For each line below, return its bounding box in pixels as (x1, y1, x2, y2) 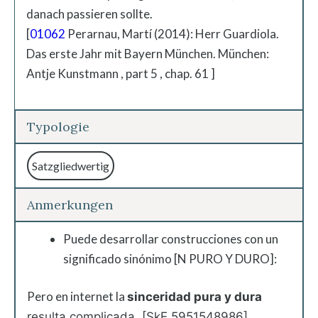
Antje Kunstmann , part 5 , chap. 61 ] (26, 66, 215, 81)
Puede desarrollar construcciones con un (63, 231, 278, 246)
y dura (224, 290, 262, 304)
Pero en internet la (27, 289, 127, 304)
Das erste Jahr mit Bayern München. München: (26, 46, 269, 61)
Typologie (27, 118, 89, 135)
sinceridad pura (127, 290, 224, 304)
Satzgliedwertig (32, 158, 109, 172)
